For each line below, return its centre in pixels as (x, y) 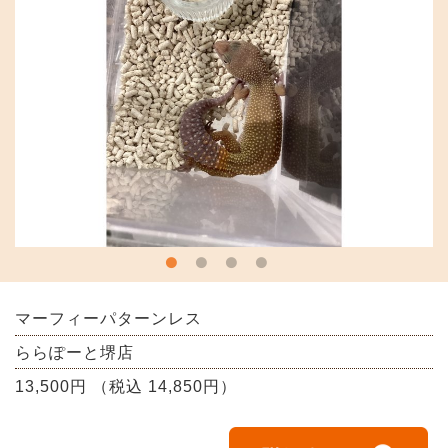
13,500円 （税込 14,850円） (126, 386)
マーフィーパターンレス (108, 318)
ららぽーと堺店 (74, 352)
